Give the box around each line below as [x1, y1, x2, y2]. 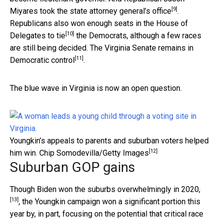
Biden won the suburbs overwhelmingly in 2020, [37, 184, 200, 194]
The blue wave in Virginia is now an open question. [10, 83, 182, 93]
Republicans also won [10, 18, 87, 28]
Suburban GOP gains [10, 159, 135, 175]
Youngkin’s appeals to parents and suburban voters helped [10, 136, 209, 145]
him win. [10, 148, 37, 158]
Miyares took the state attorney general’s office [10, 6, 171, 16]
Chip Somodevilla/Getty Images [39, 148, 149, 158]
